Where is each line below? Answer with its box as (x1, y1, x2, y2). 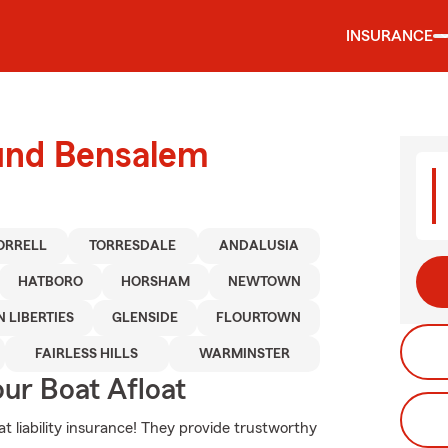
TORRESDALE (89, 239, 177, 253)
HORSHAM (121, 275, 191, 289)
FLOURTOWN (216, 311, 302, 325)
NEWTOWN (228, 275, 302, 289)
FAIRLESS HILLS (35, 347, 139, 361)
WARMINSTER (198, 347, 290, 361)
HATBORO (18, 275, 84, 289)
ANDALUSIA (218, 239, 299, 253)
